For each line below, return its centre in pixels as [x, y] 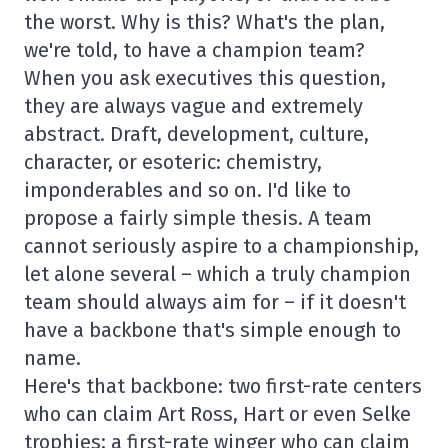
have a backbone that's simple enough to [212, 330]
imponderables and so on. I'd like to [187, 190]
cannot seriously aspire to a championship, [221, 246]
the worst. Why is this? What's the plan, [204, 22]
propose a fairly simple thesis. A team [198, 218]
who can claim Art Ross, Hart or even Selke [217, 414]
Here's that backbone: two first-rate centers [223, 386]
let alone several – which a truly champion [217, 274]
